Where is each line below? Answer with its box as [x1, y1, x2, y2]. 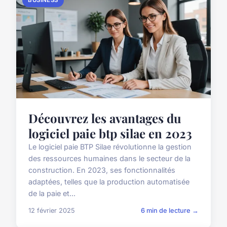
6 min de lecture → [141, 206, 199, 214]
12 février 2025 [28, 206, 75, 214]
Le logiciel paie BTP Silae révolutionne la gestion [28, 142, 192, 151]
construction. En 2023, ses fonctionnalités [28, 165, 175, 174]
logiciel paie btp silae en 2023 [28, 125, 192, 141]
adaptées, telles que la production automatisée [28, 177, 190, 186]
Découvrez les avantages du [28, 109, 181, 126]
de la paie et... [28, 188, 75, 198]
